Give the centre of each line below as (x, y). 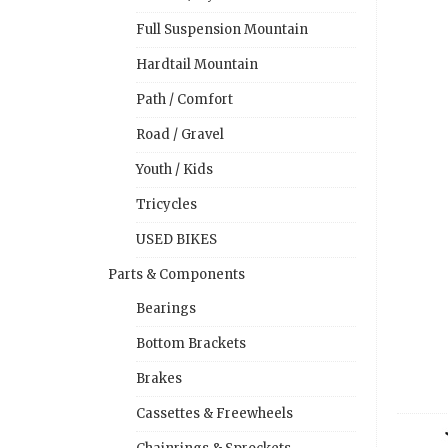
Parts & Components (176, 274)
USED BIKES (176, 239)
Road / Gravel (180, 134)
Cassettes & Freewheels (214, 413)
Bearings (166, 308)
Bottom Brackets (191, 343)
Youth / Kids (174, 169)
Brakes (159, 378)
